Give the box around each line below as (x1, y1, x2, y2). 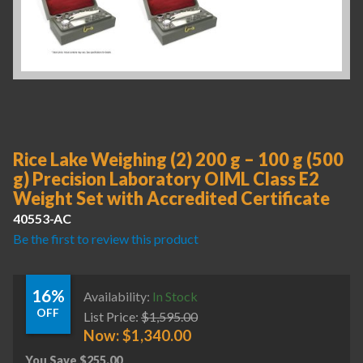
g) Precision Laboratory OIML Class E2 (13, 169, 319, 190)
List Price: (83, 308, 139, 324)
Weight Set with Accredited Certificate (13, 188, 330, 209)
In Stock (152, 288, 198, 304)
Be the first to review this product (13, 231, 199, 246)
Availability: (83, 288, 152, 304)
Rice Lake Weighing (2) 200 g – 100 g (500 (13, 149, 344, 170)
